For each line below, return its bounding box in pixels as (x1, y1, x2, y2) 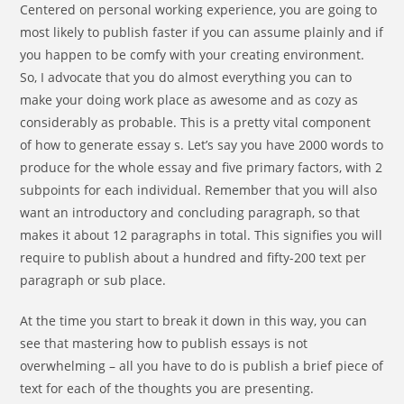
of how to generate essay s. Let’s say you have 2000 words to (20, 136, 384, 153)
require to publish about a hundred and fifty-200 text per (20, 249, 367, 266)
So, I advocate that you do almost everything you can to (20, 69, 353, 86)
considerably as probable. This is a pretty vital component (20, 114, 372, 131)
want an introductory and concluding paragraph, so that (20, 204, 361, 221)
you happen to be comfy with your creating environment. (20, 46, 365, 63)
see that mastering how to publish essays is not (20, 335, 308, 352)
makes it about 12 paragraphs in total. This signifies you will (20, 226, 383, 243)
